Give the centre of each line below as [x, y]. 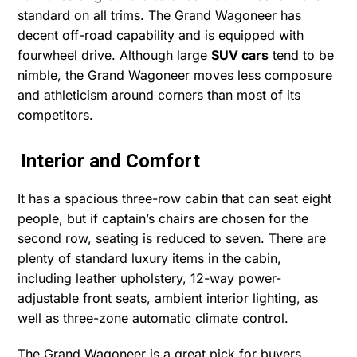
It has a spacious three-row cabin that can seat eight [175, 198]
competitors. [56, 114]
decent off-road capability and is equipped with [161, 35]
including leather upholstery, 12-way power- [150, 278]
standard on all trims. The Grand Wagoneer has [160, 15]
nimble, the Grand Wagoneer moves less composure [175, 75]
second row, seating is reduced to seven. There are [172, 238]
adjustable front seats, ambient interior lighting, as [168, 298]
